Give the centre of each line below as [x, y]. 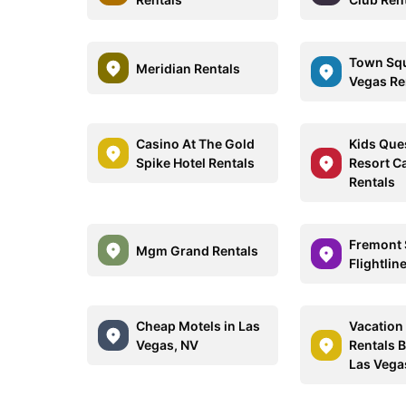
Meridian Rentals [188, 68]
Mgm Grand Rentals [197, 250]
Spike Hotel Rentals [195, 163]
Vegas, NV [167, 345]
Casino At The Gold [195, 144]
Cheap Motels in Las [198, 326]
